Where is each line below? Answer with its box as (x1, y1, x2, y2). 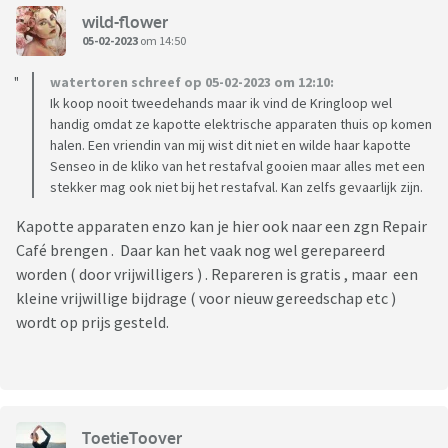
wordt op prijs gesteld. (16, 312, 169, 333)
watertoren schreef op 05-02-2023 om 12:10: (50, 73, 334, 92)
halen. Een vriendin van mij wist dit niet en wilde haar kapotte (50, 136, 411, 155)
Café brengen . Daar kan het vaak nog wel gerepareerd (16, 240, 385, 261)
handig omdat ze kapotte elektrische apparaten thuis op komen (50, 115, 432, 134)
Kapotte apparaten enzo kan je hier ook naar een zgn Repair (16, 216, 427, 237)
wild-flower (82, 11, 168, 32)
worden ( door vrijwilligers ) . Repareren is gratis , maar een (16, 264, 418, 285)
